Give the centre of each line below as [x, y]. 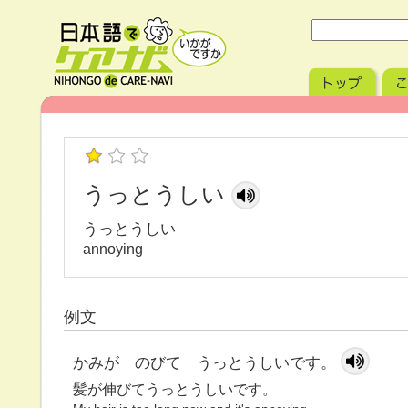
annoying [113, 249]
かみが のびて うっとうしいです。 [204, 363]
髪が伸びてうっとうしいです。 [175, 389]
